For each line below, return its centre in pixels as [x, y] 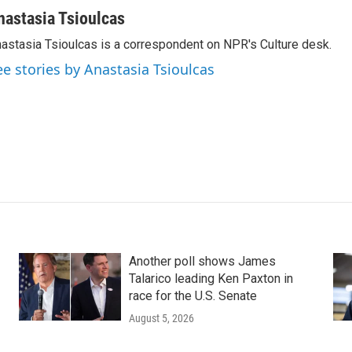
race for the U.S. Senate [192, 296]
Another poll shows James [202, 261]
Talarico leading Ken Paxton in [211, 279]
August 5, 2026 [161, 318]
